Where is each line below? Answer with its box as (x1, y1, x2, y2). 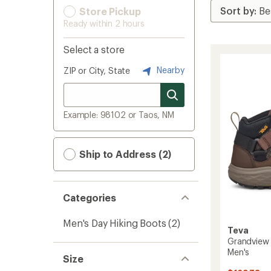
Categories (63, 192, 117, 203)
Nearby (154, 64, 184, 75)
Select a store (64, 44, 125, 55)
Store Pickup (77, 5, 141, 17)
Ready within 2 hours (64, 18, 145, 28)
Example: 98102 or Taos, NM (64, 109, 174, 120)
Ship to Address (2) (77, 148, 172, 160)
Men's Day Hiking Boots (63, 217, 166, 229)
